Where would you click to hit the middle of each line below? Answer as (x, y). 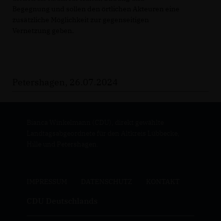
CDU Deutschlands (62, 201)
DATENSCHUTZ (106, 182)
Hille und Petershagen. (62, 144)
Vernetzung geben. (43, 31)
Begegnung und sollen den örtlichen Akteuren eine (96, 9)
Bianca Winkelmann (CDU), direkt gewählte (95, 123)
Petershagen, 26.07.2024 (65, 82)
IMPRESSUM (47, 182)
